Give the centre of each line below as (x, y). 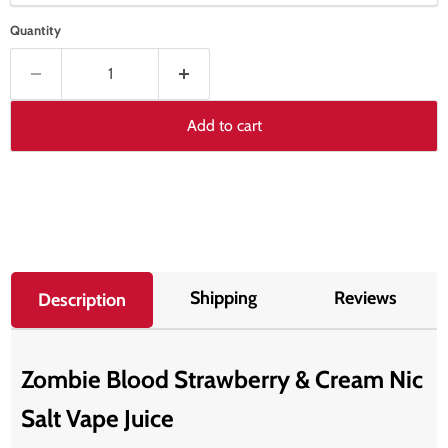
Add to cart (224, 125)
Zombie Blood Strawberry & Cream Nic (222, 379)
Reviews (366, 297)
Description (82, 299)
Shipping (224, 297)
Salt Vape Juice (98, 418)
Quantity (35, 29)
